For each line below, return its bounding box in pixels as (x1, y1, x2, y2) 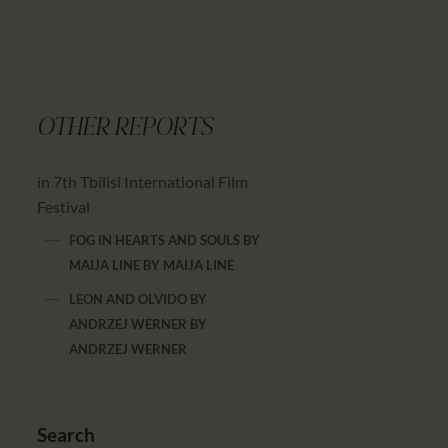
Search (37, 422, 96, 446)
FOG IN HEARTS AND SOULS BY (69, 231, 261, 248)
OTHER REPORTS (37, 116, 214, 142)
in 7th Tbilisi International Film (37, 171, 249, 191)
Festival (37, 196, 91, 216)
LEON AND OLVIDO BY (69, 290, 208, 307)
